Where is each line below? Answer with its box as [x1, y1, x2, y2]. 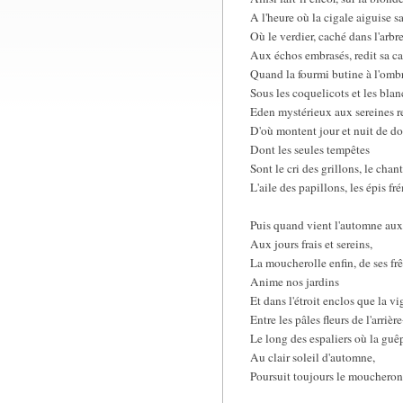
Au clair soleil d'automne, [250, 349, 375, 366]
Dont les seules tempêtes [250, 141, 370, 158]
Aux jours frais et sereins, [250, 236, 372, 253]
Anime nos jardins [250, 273, 339, 291]
